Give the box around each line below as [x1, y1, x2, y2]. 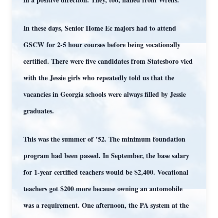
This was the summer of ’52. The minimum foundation [23, 134, 185, 144]
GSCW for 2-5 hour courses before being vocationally [23, 39, 181, 50]
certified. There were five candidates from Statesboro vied [23, 56, 193, 66]
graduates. [23, 106, 54, 116]
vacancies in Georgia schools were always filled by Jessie [23, 89, 186, 99]
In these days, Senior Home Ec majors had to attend [23, 23, 176, 33]
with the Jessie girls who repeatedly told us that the [23, 73, 174, 83]
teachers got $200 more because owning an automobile [23, 183, 182, 194]
